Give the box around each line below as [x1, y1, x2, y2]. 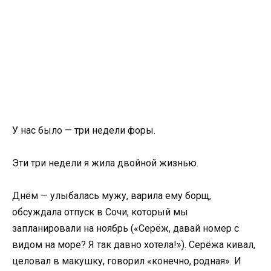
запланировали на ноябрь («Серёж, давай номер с [12, 223, 239, 235]
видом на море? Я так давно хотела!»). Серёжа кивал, [12, 239, 255, 251]
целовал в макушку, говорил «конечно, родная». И [12, 255, 241, 267]
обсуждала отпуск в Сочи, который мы [12, 206, 188, 218]
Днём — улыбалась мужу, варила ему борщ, [12, 190, 211, 202]
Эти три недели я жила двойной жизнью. [12, 157, 198, 169]
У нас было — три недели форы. [12, 124, 155, 136]
